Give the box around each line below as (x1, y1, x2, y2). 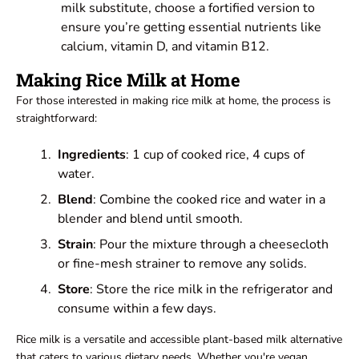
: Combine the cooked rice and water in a (93, 191, 325, 209)
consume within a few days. (58, 300, 216, 318)
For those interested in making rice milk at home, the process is (16, 93, 331, 109)
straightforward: (16, 111, 97, 127)
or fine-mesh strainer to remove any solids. (58, 255, 307, 273)
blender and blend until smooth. (58, 210, 243, 228)
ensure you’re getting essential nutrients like (61, 18, 321, 37)
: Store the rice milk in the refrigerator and (90, 280, 333, 299)
